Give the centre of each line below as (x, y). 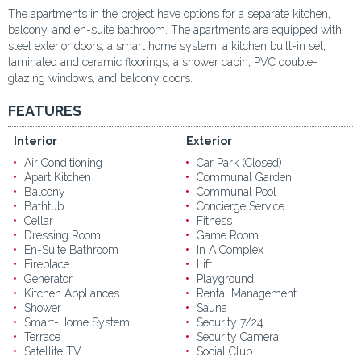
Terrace (42, 337)
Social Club (224, 352)
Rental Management (247, 294)
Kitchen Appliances (72, 294)
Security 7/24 (230, 323)
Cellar (39, 221)
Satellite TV (53, 352)
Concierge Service (241, 207)
